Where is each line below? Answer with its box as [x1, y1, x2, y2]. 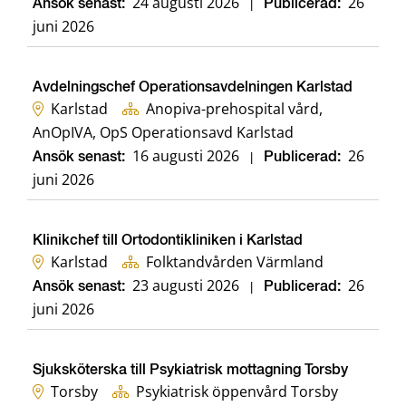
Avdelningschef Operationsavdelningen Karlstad [33, 81, 353, 96]
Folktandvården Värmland [146, 252, 324, 273]
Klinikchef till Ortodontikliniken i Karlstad [33, 234, 303, 249]
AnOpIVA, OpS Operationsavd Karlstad [33, 122, 294, 143]
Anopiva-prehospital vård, [146, 99, 323, 120]
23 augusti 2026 [132, 275, 239, 296]
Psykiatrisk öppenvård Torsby [136, 382, 338, 402]
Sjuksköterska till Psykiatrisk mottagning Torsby [33, 363, 348, 379]
